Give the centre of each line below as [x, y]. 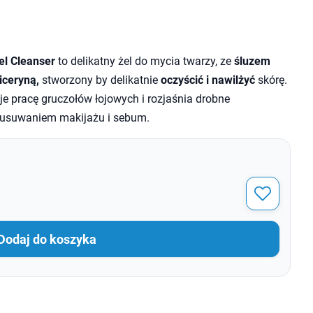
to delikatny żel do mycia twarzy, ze [143, 61]
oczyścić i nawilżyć [208, 80]
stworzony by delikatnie [100, 80]
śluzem [250, 61]
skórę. [271, 80]
